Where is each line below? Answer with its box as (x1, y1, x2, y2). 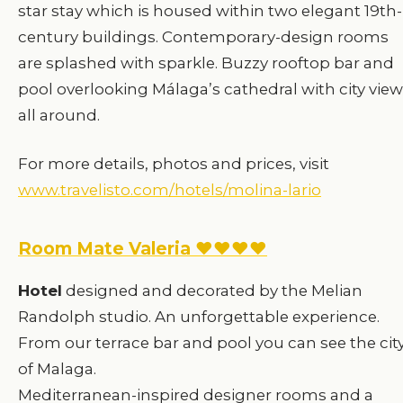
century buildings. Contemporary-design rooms (18, 28, 389, 47)
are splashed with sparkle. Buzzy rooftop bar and (18, 54, 394, 73)
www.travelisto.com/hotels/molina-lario (18, 180, 321, 199)
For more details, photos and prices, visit (18, 154, 329, 173)
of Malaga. (18, 360, 96, 379)
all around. (18, 106, 100, 125)
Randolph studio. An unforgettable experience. (18, 308, 380, 327)
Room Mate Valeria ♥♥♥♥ (18, 237, 267, 259)
